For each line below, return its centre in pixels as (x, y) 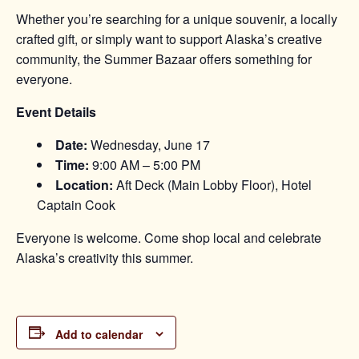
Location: (85, 185)
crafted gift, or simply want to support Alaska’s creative (169, 39)
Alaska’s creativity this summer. (105, 258)
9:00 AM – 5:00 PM (145, 165)
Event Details (56, 112)
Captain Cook (77, 205)
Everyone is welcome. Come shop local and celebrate (169, 238)
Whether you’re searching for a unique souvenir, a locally (177, 19)
